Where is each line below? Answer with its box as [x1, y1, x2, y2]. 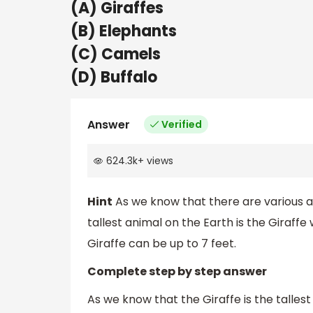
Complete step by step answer [87, 263, 267, 280]
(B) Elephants [71, 20, 177, 42]
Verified [161, 117, 202, 131]
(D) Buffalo [71, 66, 157, 88]
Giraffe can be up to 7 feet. [87, 235, 236, 252]
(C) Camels [71, 43, 161, 65]
